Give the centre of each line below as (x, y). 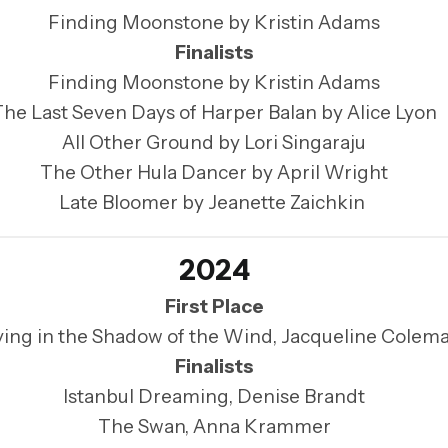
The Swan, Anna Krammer (214, 427)
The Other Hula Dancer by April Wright (214, 172)
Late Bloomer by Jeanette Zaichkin (214, 202)
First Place (214, 307)
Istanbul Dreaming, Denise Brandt (214, 397)
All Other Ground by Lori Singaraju (214, 142)
